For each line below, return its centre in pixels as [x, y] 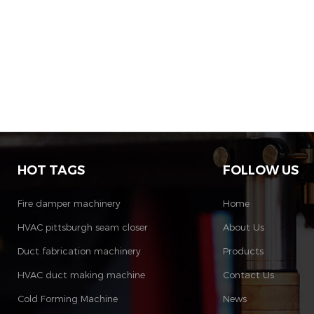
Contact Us [248, 275]
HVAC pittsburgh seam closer [83, 227]
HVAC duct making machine [82, 275]
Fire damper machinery [69, 203]
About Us [243, 227]
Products [243, 251]
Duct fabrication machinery [80, 251]
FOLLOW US [260, 170]
